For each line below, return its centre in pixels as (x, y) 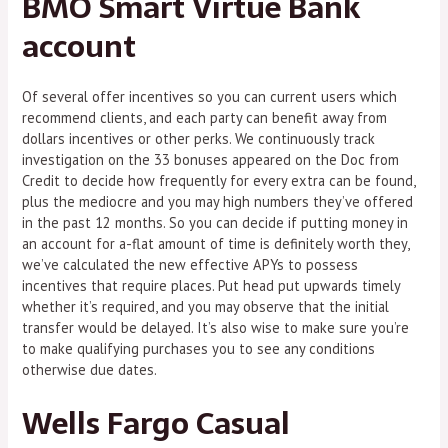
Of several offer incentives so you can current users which (210, 97)
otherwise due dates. (90, 370)
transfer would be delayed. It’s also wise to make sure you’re (216, 328)
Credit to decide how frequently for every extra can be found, (219, 181)
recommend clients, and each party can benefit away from (205, 118)
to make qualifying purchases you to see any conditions (199, 349)
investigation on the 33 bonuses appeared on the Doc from (211, 160)
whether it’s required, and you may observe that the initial (206, 307)
